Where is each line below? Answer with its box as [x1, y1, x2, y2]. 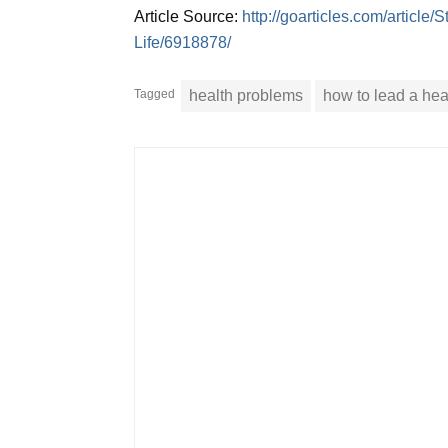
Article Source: [134, 8, 243, 26]
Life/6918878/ [134, 34, 232, 52]
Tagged [134, 87, 176, 102]
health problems [189, 87, 304, 105]
